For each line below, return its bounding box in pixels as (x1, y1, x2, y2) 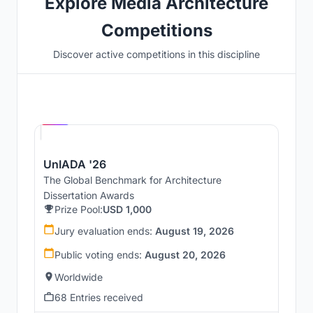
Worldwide (54, 270, 103, 283)
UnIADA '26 (43, 156, 106, 171)
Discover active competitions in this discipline (53, 48, 260, 60)
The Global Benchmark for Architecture (43, 173, 221, 186)
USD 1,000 (103, 203, 152, 215)
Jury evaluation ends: (54, 224, 155, 237)
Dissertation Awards (43, 189, 134, 201)
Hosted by (75, 101, 109, 110)
